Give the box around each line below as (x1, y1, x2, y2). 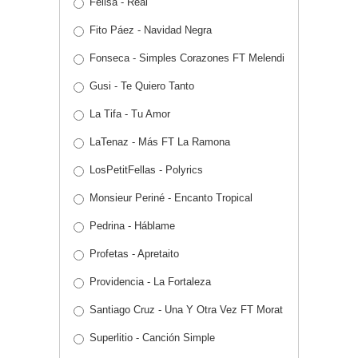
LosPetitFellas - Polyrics (89, 164, 203, 177)
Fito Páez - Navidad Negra (89, 24, 212, 37)
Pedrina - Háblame (89, 220, 175, 233)
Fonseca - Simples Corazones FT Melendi (89, 52, 284, 65)
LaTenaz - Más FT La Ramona (89, 136, 230, 149)
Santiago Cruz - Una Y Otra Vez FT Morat (89, 304, 283, 316)
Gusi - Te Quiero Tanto (89, 80, 194, 93)
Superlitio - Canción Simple (89, 332, 215, 344)
